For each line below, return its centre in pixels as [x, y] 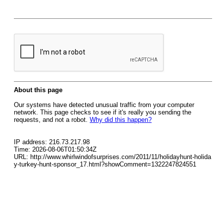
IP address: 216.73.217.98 [52, 142]
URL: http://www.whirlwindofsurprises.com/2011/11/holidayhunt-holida [112, 157]
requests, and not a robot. [52, 120]
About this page [38, 90]
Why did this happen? [121, 120]
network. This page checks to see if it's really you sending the [103, 112]
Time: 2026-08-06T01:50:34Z [55, 149]
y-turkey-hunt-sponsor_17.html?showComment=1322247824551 [105, 164]
